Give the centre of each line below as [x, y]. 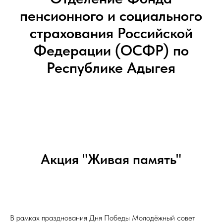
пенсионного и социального [111, 15]
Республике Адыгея [111, 67]
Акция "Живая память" [111, 159]
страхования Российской [111, 33]
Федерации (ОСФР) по [111, 50]
